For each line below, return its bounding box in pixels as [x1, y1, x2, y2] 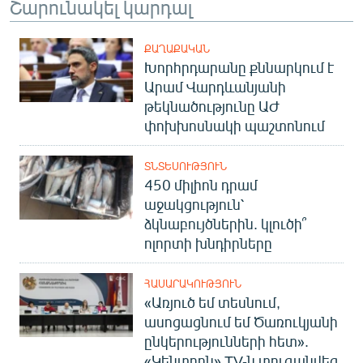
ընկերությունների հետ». [144, 331, 309, 350]
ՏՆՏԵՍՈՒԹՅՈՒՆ [144, 159, 227, 173]
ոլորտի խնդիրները [144, 233, 272, 252]
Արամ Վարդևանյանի [144, 77, 286, 96]
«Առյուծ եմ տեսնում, [144, 293, 280, 311]
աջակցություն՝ [144, 194, 244, 213]
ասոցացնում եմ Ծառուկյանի [144, 312, 338, 331]
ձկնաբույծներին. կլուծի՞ [144, 214, 306, 233]
